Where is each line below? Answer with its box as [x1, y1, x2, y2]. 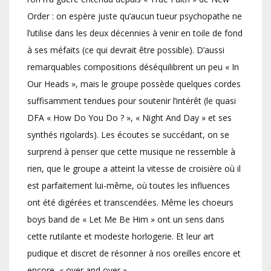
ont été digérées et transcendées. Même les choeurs [27, 197, 233, 209]
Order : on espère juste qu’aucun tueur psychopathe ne [27, 10, 242, 22]
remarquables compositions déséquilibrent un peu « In [27, 61, 239, 73]
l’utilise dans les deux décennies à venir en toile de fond [27, 27, 243, 39]
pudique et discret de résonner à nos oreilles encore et [27, 247, 241, 260]
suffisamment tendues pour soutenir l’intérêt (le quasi [27, 95, 236, 107]
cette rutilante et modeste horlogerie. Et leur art [27, 230, 214, 243]
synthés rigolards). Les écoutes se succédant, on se [27, 129, 229, 141]
